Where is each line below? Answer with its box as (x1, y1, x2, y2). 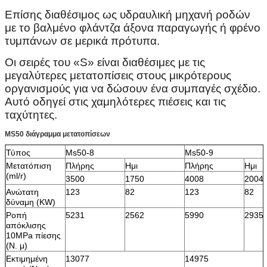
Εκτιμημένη (6, 253, 48, 263)
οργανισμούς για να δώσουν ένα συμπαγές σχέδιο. (5, 82, 260, 95)
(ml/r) (6, 170, 26, 181)
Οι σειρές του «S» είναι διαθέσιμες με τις (5, 55, 205, 69)
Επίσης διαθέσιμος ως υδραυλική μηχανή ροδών (5, 8, 250, 21)
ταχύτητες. (5, 108, 57, 121)
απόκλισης (6, 220, 46, 230)
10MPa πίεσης (6, 230, 61, 240)
